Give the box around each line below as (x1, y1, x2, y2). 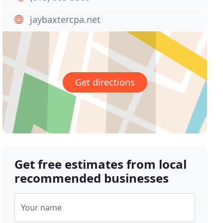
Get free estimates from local (14, 156, 187, 173)
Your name (21, 202, 62, 214)
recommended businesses (14, 170, 169, 187)
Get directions (75, 76, 135, 89)
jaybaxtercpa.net (30, 13, 101, 25)
